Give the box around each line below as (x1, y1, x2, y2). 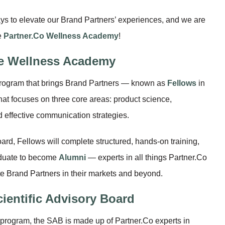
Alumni (59, 153, 86, 162)
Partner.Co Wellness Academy (4, 31, 119, 40)
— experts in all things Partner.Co (86, 153, 207, 162)
